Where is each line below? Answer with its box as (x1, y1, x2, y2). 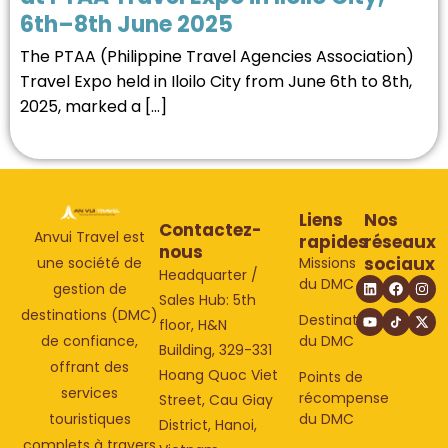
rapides (298, 229, 368, 254)
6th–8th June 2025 (20, 8, 233, 40)
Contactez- (159, 217, 263, 242)
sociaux (363, 251, 435, 276)
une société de (37, 253, 143, 274)
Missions (298, 252, 356, 273)
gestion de (52, 279, 127, 300)
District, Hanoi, (159, 414, 258, 435)
